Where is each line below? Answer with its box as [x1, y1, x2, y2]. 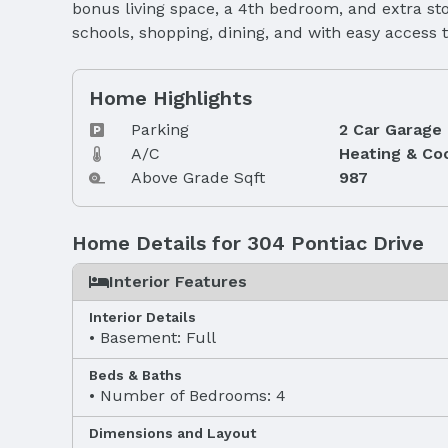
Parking [130, 119, 189, 139]
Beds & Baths [89, 366, 182, 383]
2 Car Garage [338, 119, 442, 139]
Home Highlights [89, 85, 252, 110]
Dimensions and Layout [89, 424, 256, 441]
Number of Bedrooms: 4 [100, 385, 286, 405]
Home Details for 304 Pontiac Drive [72, 230, 424, 255]
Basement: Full [100, 327, 216, 347]
